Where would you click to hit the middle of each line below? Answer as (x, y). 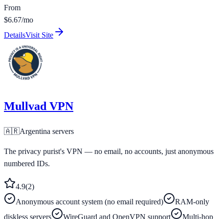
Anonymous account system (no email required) (89, 202)
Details (15, 35)
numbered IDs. (27, 164)
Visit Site (39, 35)
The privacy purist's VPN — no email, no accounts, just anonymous (109, 152)
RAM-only (192, 202)
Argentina (35, 131)
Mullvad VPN (39, 106)
